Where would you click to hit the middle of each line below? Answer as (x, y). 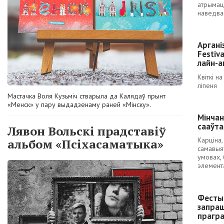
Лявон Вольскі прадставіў (87, 131)
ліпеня (207, 85)
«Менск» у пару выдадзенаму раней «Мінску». (79, 105)
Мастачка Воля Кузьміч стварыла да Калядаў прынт (86, 96)
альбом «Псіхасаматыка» (85, 144)
